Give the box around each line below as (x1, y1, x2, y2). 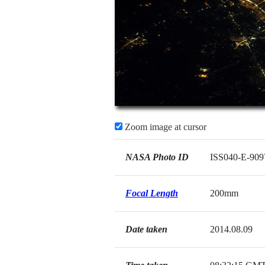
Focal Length (125, 188, 178, 198)
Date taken (125, 224, 167, 234)
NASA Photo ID (125, 152, 189, 162)
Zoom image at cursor (122, 122, 206, 132)
